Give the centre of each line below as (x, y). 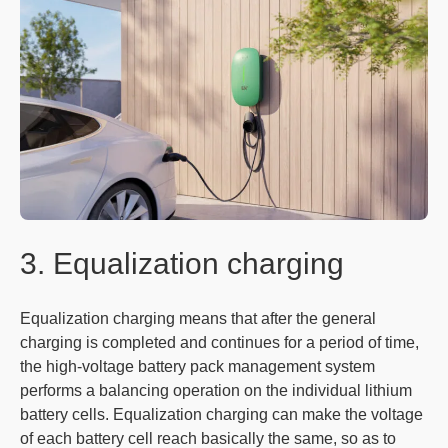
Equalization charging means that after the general (198, 319)
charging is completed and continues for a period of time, (219, 343)
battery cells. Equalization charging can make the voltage (221, 415)
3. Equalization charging (182, 264)
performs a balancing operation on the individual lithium (216, 391)
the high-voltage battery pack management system (197, 367)
